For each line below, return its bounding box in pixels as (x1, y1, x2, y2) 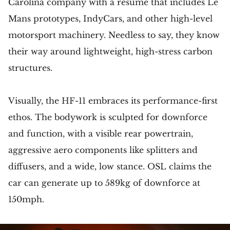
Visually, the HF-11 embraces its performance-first (8, 95, 218, 106)
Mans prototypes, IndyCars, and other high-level (8, 13, 213, 24)
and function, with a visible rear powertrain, (8, 128, 193, 139)
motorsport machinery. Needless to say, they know (8, 29, 220, 40)
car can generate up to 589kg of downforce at (8, 177, 200, 188)
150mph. (8, 194, 44, 204)
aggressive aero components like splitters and (8, 144, 198, 155)
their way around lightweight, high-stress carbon (8, 46, 213, 56)
